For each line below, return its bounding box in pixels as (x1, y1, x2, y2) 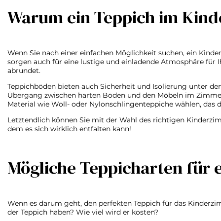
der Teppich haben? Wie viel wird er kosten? (7, 208, 158, 217)
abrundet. (7, 66, 40, 75)
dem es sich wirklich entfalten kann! (7, 124, 131, 133)
